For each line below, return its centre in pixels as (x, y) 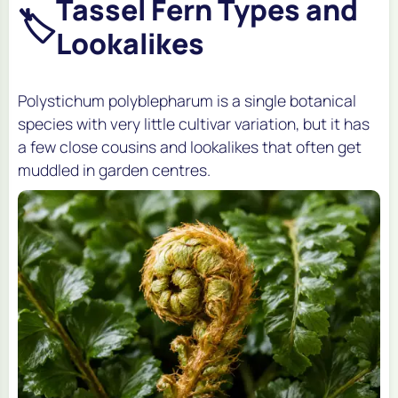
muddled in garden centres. (114, 169)
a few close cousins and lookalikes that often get (190, 146)
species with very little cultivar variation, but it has (194, 123)
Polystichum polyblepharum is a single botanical (187, 100)
